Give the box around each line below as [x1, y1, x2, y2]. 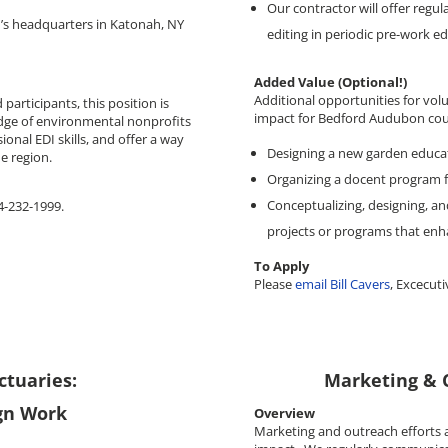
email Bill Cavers [294, 274, 390, 293]
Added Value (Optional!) [253, 72, 407, 91]
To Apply [253, 256, 309, 275]
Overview [253, 403, 315, 422]
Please [253, 274, 295, 293]
